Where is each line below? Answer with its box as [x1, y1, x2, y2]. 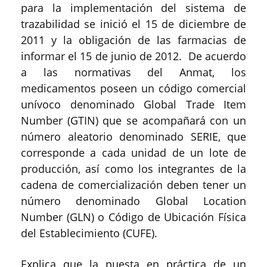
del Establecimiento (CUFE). [21, 225, 157, 240]
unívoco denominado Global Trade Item [21, 97, 246, 111]
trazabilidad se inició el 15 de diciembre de [21, 16, 246, 31]
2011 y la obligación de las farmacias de [21, 32, 246, 47]
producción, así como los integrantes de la [21, 161, 246, 176]
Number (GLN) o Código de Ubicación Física [21, 209, 246, 224]
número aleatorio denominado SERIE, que [21, 129, 246, 144]
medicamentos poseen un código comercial [21, 80, 246, 95]
